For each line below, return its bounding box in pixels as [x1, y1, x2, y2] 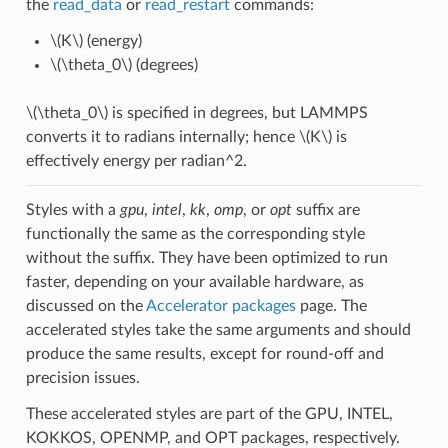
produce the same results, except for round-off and [25, 345, 384, 362]
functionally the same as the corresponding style [25, 225, 365, 242]
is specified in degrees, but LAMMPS [107, 104, 368, 121]
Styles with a [25, 201, 120, 218]
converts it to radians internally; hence [25, 128, 299, 145]
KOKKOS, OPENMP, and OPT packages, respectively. [25, 429, 400, 446]
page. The [295, 297, 367, 314]
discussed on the [25, 297, 146, 314]
